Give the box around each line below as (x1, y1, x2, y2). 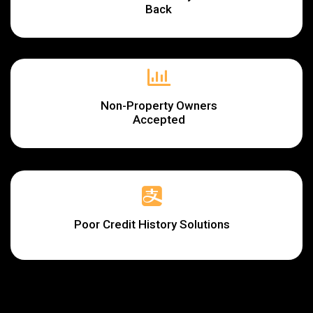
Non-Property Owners (100, 98, 217, 112)
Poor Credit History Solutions (74, 217, 230, 231)
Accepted (132, 112, 185, 126)
